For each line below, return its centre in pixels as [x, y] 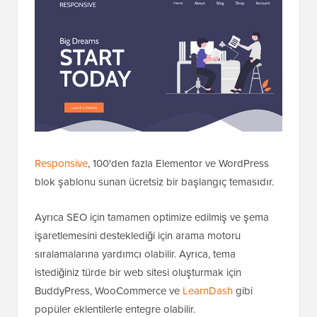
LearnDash [208, 290]
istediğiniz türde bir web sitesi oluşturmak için [138, 272]
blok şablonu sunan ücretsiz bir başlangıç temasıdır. [154, 181]
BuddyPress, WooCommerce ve [109, 290]
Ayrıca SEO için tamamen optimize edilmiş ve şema [152, 217]
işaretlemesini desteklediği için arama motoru [138, 235]
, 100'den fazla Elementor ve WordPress [178, 163]
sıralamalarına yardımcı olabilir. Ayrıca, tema [135, 254]
